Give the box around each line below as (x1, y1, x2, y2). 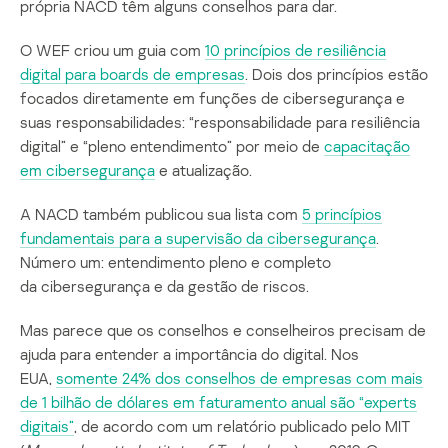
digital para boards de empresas (20, 63, 245, 84)
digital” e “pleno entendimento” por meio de (20, 135, 324, 156)
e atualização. (155, 159, 252, 180)
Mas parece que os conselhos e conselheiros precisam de (20, 319, 426, 340)
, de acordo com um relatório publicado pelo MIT (74, 415, 410, 436)
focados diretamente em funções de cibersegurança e (20, 87, 405, 108)
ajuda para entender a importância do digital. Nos (20, 343, 359, 364)
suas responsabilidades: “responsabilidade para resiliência (20, 111, 420, 132)
